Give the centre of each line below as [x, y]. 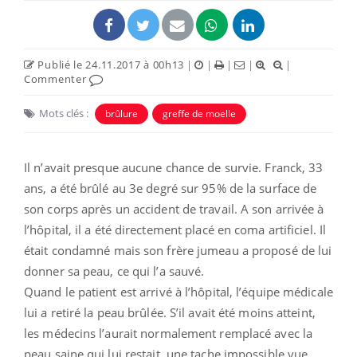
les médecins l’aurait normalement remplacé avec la [169, 333]
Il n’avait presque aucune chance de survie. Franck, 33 [174, 167]
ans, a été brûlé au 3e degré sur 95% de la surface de [171, 188]
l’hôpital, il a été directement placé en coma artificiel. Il [175, 229]
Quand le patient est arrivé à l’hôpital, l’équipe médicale [178, 291]
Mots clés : [64, 113]
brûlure [122, 113]
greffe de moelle [199, 113]
